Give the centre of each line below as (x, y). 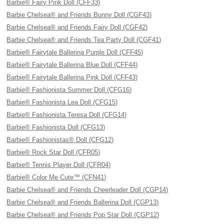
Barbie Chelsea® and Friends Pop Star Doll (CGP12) (83, 215)
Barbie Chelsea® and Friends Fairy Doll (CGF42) (77, 27)
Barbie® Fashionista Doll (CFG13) (56, 127)
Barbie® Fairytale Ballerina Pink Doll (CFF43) (72, 77)
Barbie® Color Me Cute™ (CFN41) (56, 177)
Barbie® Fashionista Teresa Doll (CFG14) (67, 115)
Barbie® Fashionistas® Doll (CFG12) (60, 140)
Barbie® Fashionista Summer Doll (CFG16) (69, 90)
